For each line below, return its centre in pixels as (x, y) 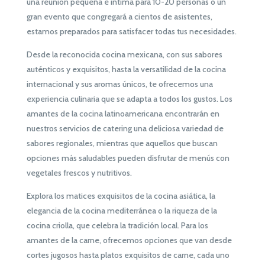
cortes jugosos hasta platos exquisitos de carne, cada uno (128, 255)
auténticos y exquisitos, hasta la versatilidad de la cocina (126, 70)
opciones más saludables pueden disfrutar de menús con (128, 158)
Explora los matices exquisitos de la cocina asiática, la (121, 196)
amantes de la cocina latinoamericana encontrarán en (123, 114)
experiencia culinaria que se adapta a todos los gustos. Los (129, 99)
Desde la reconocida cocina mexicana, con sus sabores (124, 55)
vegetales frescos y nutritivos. (79, 173)
